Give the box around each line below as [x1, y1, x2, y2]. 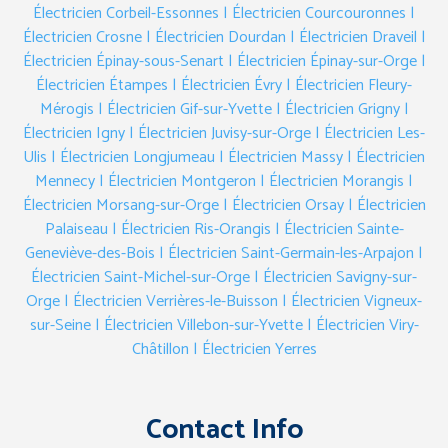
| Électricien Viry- [306, 311, 419, 339]
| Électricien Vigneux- [282, 287, 422, 315]
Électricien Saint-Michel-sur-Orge [31, 263, 250, 291]
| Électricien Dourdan [145, 23, 286, 51]
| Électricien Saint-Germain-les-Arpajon [155, 239, 414, 267]
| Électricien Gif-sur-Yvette [97, 95, 272, 123]
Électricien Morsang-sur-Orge [22, 191, 219, 219]
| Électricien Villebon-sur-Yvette [94, 311, 303, 339]
